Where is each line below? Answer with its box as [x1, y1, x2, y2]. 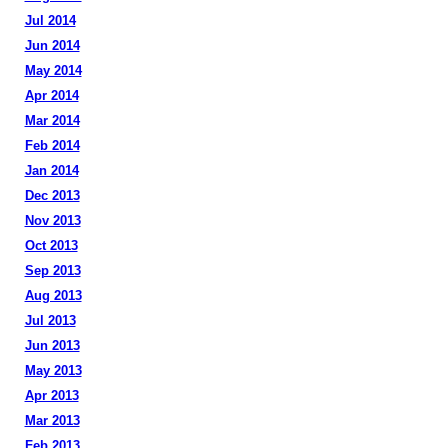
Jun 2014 [24, 38, 80, 53]
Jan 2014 [24, 163, 79, 178]
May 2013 [24, 363, 82, 378]
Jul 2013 [24, 313, 76, 328]
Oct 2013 [24, 238, 78, 253]
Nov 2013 [24, 213, 81, 228]
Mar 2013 [24, 413, 80, 428]
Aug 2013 [24, 288, 82, 303]
